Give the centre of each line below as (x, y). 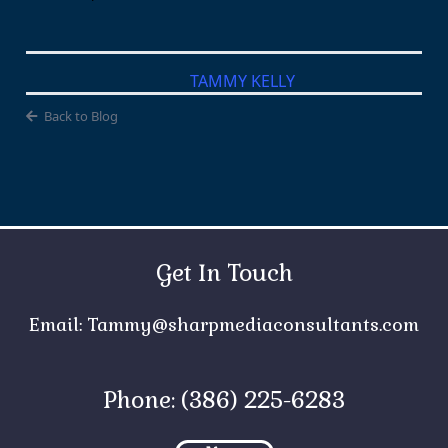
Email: (58, 325)
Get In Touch (224, 273)
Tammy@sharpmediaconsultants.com (253, 325)
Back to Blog (80, 116)
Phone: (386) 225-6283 (224, 400)
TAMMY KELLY (242, 81)
